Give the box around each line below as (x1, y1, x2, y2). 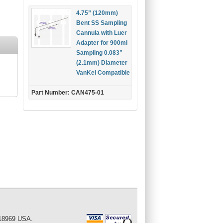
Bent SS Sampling (76, 19, 127, 26)
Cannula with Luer (76, 29, 127, 36)
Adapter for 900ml (76, 39, 127, 46)
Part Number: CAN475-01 (31, 89, 104, 96)
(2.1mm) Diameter (76, 59, 127, 66)
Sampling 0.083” (76, 49, 122, 56)
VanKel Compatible (76, 69, 130, 76)
